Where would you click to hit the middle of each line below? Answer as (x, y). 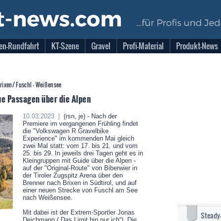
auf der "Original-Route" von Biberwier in (80, 168)
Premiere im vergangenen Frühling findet (80, 124)
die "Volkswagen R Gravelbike (65, 131)
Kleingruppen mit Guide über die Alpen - (79, 161)
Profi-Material (143, 46)
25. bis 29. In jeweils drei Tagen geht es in (83, 153)
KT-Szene (65, 46)
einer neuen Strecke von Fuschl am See (80, 190)
